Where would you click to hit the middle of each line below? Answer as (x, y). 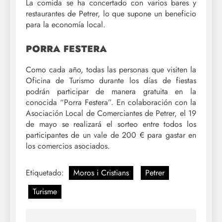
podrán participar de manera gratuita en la (111, 92)
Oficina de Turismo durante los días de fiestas (111, 81)
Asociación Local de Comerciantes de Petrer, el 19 (111, 113)
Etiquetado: (46, 173)
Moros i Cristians (101, 173)
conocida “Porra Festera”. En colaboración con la (111, 103)
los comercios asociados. (68, 146)
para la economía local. (66, 24)
